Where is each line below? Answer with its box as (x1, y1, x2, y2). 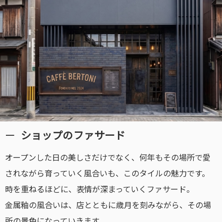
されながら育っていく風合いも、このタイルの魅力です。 (5, 166, 210, 179)
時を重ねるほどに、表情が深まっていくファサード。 (5, 182, 194, 195)
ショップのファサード (20, 127, 126, 143)
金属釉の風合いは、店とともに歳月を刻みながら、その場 (5, 198, 211, 211)
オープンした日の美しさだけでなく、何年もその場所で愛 (5, 151, 211, 163)
